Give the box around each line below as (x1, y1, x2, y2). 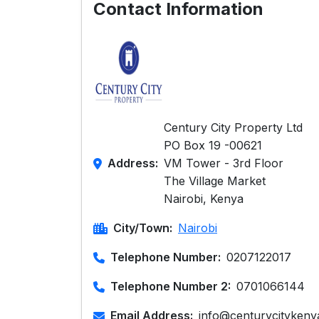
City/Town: (113, 221, 172, 235)
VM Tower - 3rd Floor (164, 156, 283, 170)
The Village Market (164, 174, 266, 188)
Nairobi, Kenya (164, 192, 244, 206)
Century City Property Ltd (164, 120, 303, 135)
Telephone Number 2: (110, 279, 231, 293)
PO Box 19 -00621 (164, 138, 262, 152)
